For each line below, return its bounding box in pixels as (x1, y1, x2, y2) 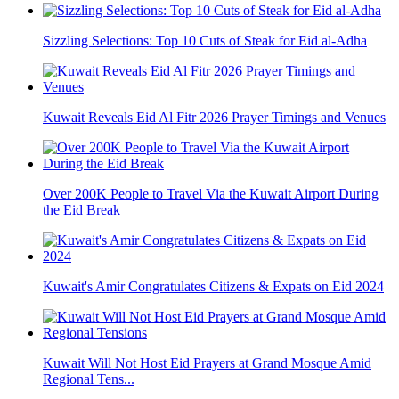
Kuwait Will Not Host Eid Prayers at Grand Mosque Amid (43, 354, 371, 370)
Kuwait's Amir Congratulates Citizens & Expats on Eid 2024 (43, 278, 384, 294)
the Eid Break (43, 201, 120, 217)
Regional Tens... (43, 370, 134, 387)
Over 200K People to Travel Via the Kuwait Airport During (43, 185, 379, 201)
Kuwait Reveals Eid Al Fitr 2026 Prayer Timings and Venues (43, 109, 386, 125)
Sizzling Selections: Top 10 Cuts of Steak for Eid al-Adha (43, 32, 367, 48)
